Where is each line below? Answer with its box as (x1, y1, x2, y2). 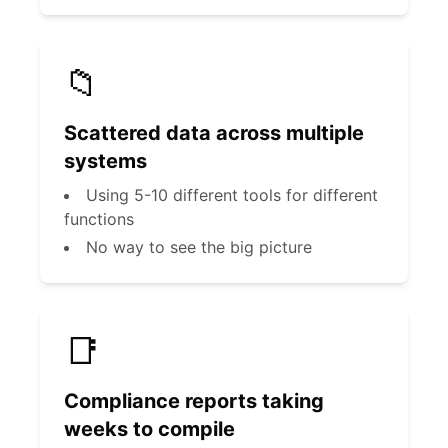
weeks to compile (64, 417, 235, 441)
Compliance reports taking (64, 389, 324, 413)
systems (64, 149, 147, 173)
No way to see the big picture (86, 237, 312, 257)
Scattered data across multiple (64, 121, 364, 145)
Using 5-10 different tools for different (86, 185, 378, 205)
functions (64, 209, 134, 229)
